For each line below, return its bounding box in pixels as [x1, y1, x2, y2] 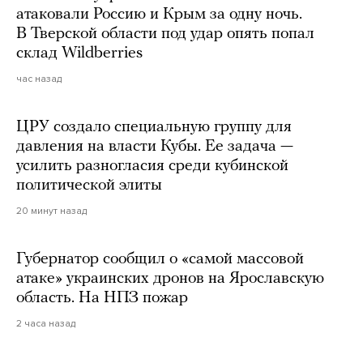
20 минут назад [16, 204, 87, 216]
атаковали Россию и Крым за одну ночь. [16, 6, 302, 23]
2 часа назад [16, 317, 75, 329]
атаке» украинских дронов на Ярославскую [16, 270, 324, 287]
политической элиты [16, 177, 162, 194]
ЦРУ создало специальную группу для [16, 118, 292, 135]
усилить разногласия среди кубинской [16, 157, 288, 174]
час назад [16, 72, 62, 84]
